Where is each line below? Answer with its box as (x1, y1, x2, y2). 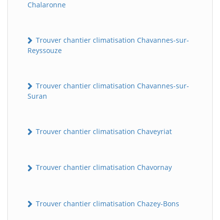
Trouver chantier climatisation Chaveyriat (34, 127, 172, 137)
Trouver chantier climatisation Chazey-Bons (34, 198, 179, 208)
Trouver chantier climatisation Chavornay (34, 163, 172, 172)
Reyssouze (27, 45, 62, 55)
